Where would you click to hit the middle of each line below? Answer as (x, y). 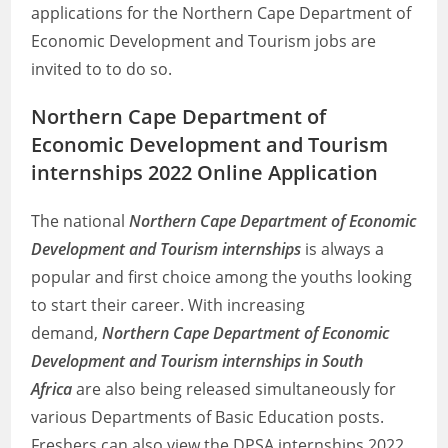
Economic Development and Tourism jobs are (204, 41)
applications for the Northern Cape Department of (221, 13)
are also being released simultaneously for (234, 389)
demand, (67, 333)
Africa (52, 389)
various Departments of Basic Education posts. (208, 417)
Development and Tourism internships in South (197, 361)
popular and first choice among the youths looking (222, 277)
